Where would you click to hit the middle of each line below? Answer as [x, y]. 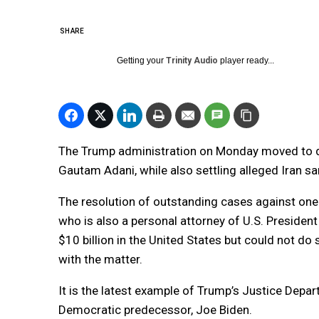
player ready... [246, 60]
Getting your [141, 60]
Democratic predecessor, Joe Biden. [155, 309]
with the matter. [100, 259]
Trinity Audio [192, 60]
